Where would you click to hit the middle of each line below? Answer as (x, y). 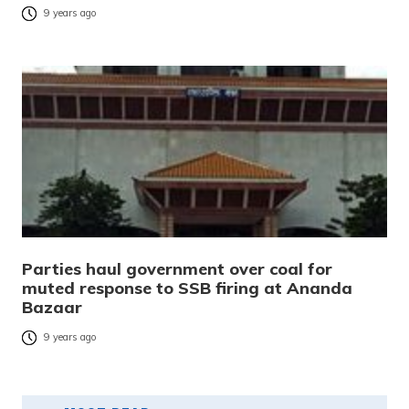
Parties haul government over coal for (177, 268)
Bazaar (52, 307)
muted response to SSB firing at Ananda (187, 288)
